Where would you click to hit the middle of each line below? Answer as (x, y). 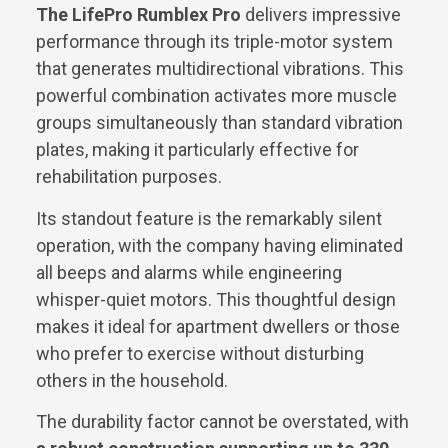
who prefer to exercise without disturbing (200, 353)
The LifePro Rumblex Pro (138, 15)
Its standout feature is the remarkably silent (209, 218)
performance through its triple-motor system (214, 42)
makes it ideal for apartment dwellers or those (218, 326)
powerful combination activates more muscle (216, 96)
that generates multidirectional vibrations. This (220, 69)
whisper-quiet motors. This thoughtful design (216, 299)
